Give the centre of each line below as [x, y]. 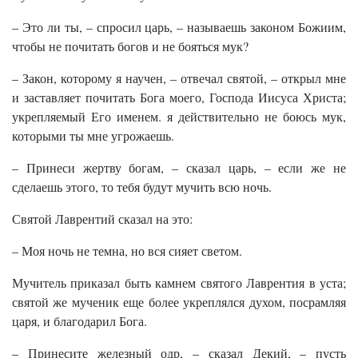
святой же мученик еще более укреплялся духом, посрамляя [179, 302]
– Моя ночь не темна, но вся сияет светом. [127, 251]
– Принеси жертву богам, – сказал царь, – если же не [179, 168]
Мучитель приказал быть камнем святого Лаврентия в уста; [179, 283]
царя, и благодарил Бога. [80, 321]
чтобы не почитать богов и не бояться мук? [130, 46]
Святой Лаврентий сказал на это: [102, 219]
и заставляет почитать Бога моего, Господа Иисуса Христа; [179, 97]
